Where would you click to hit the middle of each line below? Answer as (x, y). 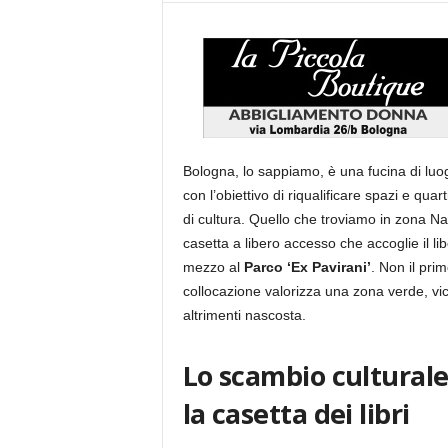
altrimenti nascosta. (244, 315)
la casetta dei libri (296, 413)
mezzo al (213, 267)
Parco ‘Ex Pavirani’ (307, 267)
